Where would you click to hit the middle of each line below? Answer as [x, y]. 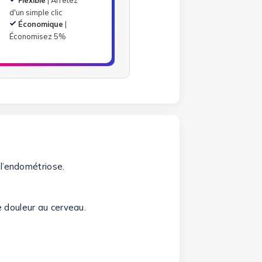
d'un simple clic [36, 12]
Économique [41, 24]
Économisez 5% [38, 36]
